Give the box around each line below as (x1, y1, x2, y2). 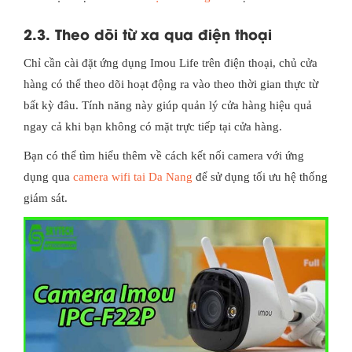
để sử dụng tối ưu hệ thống (192, 170, 328, 183)
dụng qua (24, 170, 73, 183)
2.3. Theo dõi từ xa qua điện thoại (24, 23, 272, 44)
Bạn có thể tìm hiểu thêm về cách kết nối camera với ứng (24, 149, 304, 162)
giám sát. (24, 192, 68, 204)
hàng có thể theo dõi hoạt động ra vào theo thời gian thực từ (24, 78, 318, 90)
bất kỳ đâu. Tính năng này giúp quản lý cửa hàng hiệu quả (24, 99, 312, 112)
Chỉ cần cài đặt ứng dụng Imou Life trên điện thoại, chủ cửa (24, 57, 317, 69)
